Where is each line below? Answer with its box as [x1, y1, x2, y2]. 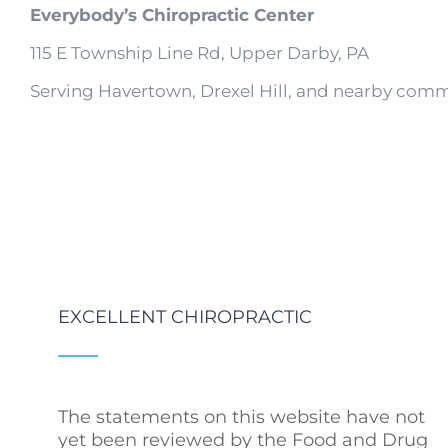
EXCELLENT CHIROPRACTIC [58, 306, 313, 328]
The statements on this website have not [58, 406, 426, 428]
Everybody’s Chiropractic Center [30, 5, 314, 25]
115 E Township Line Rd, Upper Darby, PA [30, 43, 369, 63]
